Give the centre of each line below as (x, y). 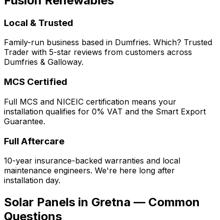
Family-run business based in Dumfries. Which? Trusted (108, 42)
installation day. (32, 180)
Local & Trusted (39, 23)
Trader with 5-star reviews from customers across (98, 52)
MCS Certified (36, 82)
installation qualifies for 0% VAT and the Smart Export (105, 111)
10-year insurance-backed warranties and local (92, 161)
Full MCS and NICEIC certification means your (90, 101)
